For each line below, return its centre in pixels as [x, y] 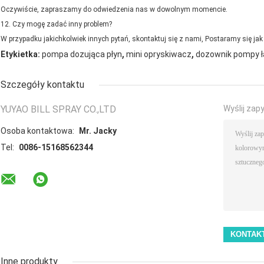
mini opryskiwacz [159, 55]
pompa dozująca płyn [82, 55]
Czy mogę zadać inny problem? [62, 24]
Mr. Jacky [98, 131]
